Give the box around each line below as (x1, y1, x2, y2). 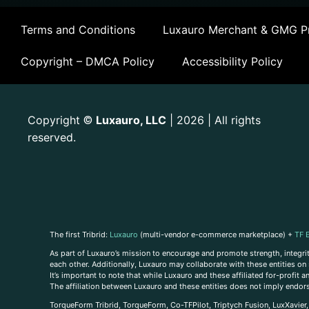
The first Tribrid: (50, 230, 110, 240)
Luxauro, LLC (96, 112, 166, 127)
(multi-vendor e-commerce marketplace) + (138, 230, 295, 240)
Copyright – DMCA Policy (21, 54, 154, 68)
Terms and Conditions (21, 22, 135, 37)
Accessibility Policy (182, 54, 283, 68)
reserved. (28, 130, 76, 144)
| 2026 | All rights (166, 112, 261, 127)
